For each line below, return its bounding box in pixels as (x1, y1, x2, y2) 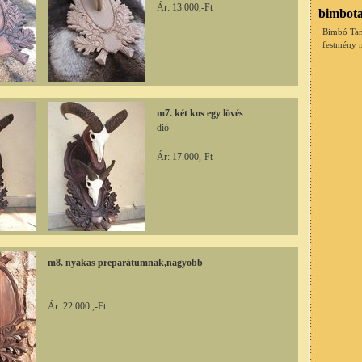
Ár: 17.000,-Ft (157, 150, 213, 162)
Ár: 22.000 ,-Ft (48, 300, 106, 312)
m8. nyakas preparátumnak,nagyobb (48, 256, 203, 268)
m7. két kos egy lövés (157, 107, 243, 119)
